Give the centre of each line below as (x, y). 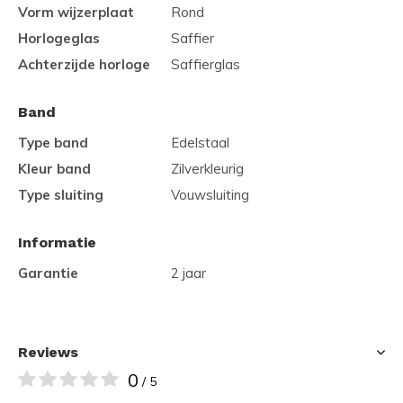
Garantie (48, 273)
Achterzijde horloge (84, 64)
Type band (53, 143)
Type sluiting (61, 195)
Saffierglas (206, 64)
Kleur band (54, 169)
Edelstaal (200, 143)
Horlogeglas (59, 38)
